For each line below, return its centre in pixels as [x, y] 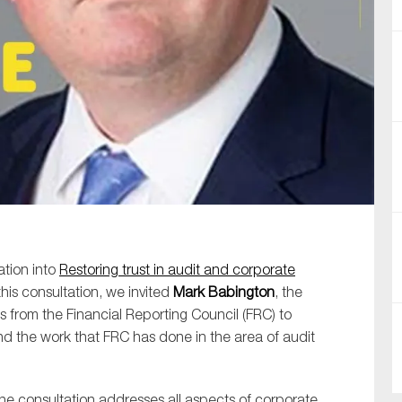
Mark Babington [224, 292]
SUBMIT [201, 180]
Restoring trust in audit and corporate [177, 270]
